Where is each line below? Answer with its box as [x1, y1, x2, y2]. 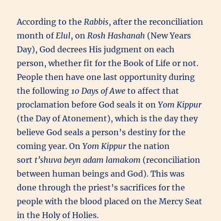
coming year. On [17, 141, 83, 151]
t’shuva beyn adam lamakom [35, 154, 141, 165]
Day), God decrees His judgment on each [17, 44, 175, 54]
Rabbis [84, 16, 109, 27]
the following [17, 85, 72, 96]
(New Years [145, 30, 191, 40]
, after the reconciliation [109, 16, 204, 27]
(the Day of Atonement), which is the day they [17, 113, 198, 123]
